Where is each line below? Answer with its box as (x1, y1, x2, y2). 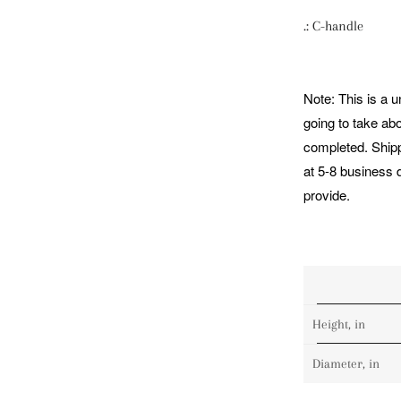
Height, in (311, 317, 365, 331)
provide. (303, 185, 350, 204)
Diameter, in (311, 356, 380, 371)
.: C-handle (303, 18, 363, 34)
